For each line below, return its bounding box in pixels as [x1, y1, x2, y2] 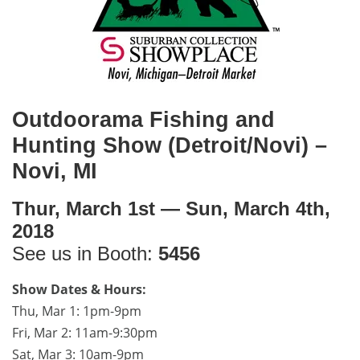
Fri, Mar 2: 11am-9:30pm [12, 323, 157, 342]
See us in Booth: [12, 243, 158, 265]
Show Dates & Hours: [12, 280, 146, 298]
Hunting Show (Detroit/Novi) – [12, 133, 327, 158]
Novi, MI [12, 159, 97, 184]
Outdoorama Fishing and [12, 108, 275, 133]
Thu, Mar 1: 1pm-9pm [12, 301, 141, 320]
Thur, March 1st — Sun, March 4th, [12, 198, 330, 220]
